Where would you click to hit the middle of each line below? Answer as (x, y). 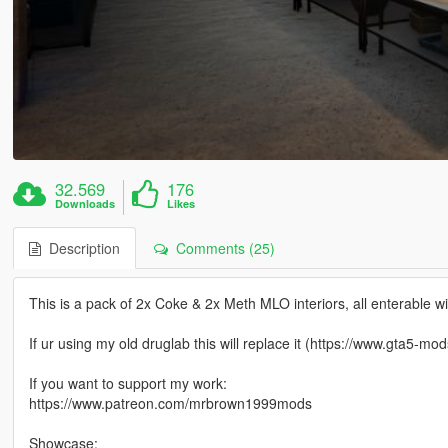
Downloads (85, 204)
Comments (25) (221, 248)
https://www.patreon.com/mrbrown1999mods (170, 403)
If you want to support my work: (127, 383)
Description (80, 248)
